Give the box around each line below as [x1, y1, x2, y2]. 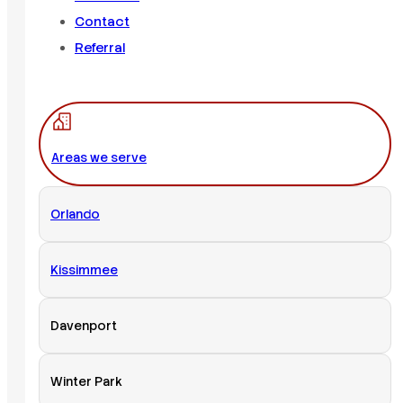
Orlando [50, 205, 100, 222]
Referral [75, 40, 125, 57]
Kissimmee [50, 261, 118, 278]
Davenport [50, 317, 117, 334]
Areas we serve [51, 148, 147, 166]
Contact [75, 13, 130, 31]
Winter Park [50, 372, 122, 390]
